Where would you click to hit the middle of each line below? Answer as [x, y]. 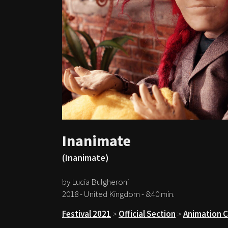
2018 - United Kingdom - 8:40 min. [118, 194]
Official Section [147, 213]
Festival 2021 [87, 213]
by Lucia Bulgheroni [95, 181]
